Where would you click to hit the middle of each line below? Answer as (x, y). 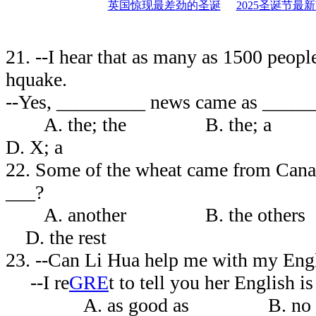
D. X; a (34, 147)
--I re (37, 282)
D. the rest (56, 237)
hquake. (56, 79)
